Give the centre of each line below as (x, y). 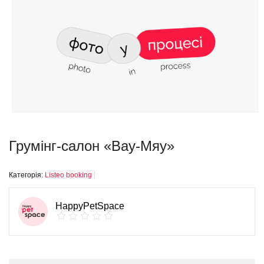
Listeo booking (68, 175)
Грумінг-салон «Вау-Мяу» (92, 146)
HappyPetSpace (90, 206)
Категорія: (27, 175)
